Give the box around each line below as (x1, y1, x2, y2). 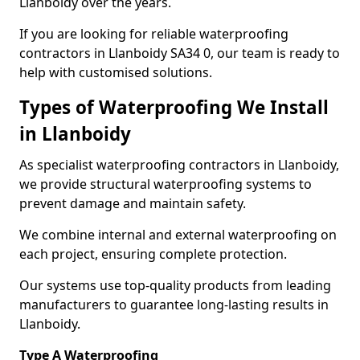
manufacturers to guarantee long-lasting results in (19, 296, 329, 313)
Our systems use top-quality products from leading (19, 276, 331, 294)
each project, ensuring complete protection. (19, 245, 287, 263)
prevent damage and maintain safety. (19, 194, 246, 212)
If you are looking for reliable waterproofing (19, 25, 288, 43)
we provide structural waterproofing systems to (19, 175, 312, 193)
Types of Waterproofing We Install (19, 95, 329, 120)
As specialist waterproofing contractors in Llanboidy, (19, 156, 339, 174)
